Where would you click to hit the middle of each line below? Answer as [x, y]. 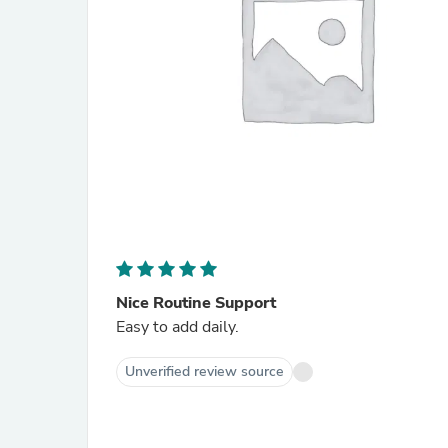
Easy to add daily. [177, 327]
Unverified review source [204, 371]
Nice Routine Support [196, 303]
